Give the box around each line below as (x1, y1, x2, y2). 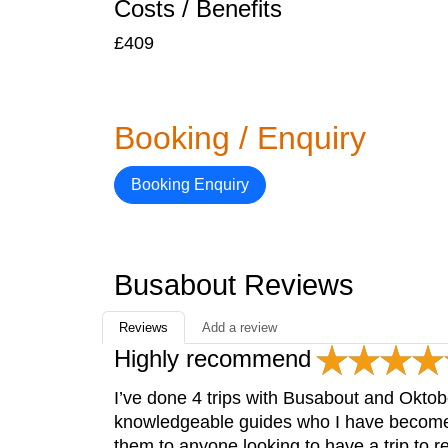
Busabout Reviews (114, 269, 354, 301)
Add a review (202, 320, 277, 335)
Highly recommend (114, 345, 311, 372)
